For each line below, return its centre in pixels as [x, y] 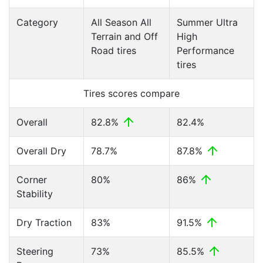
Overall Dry [41, 151]
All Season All [121, 22]
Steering [35, 251]
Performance [205, 50]
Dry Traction [44, 222]
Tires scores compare [131, 93]
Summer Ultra [207, 22]
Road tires [114, 50]
